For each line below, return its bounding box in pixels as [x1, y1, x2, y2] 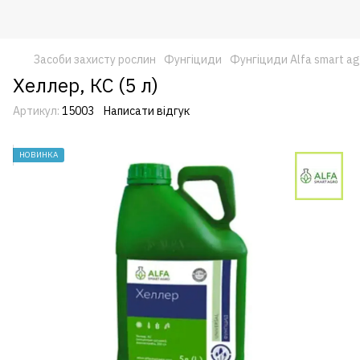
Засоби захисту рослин [34, 52, 156, 67]
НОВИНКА [19, 149, 58, 160]
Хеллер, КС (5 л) [13, 72, 158, 98]
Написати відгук [104, 104, 190, 118]
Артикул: [13, 104, 59, 118]
